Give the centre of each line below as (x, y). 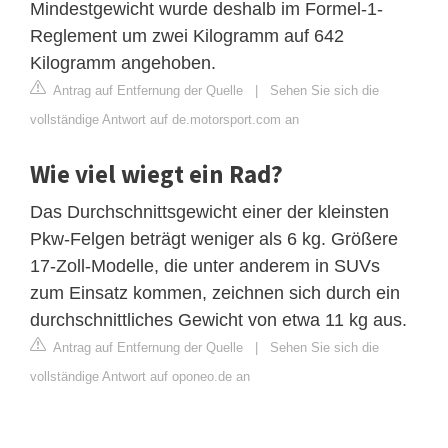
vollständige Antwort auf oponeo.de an (140, 376)
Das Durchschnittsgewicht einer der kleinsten (209, 211)
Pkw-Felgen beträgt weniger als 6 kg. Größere (214, 238)
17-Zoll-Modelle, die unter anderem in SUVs (205, 265)
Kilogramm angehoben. (123, 62)
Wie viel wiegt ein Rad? (156, 173)
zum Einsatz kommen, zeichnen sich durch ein (215, 292)
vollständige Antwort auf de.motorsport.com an (164, 119)
